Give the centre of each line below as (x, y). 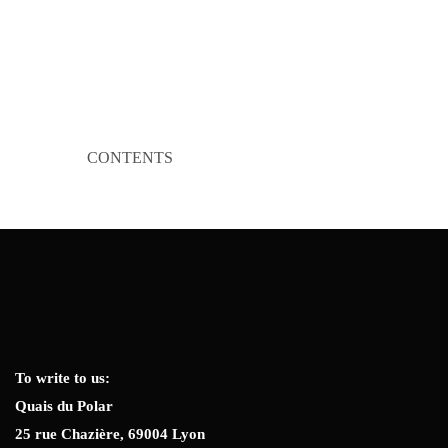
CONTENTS (130, 157)
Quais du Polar (64, 406)
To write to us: (62, 378)
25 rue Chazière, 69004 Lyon (110, 434)
